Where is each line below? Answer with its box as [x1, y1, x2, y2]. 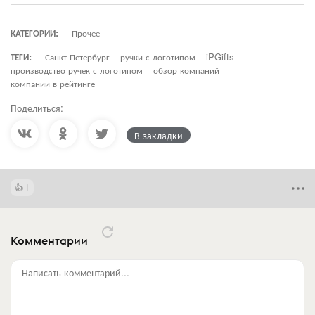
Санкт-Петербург [45, 49, 110, 63]
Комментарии [11, 233, 91, 248]
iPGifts [206, 49, 234, 63]
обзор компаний [153, 63, 219, 77]
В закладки [134, 127, 183, 142]
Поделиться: [11, 100, 63, 115]
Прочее [72, 25, 100, 39]
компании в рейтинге [11, 76, 95, 90]
